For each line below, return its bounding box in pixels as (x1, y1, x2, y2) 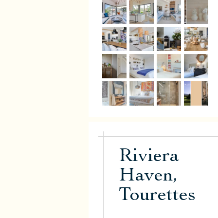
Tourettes (119, 186, 196, 206)
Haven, (119, 167, 178, 187)
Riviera (119, 147, 179, 167)
